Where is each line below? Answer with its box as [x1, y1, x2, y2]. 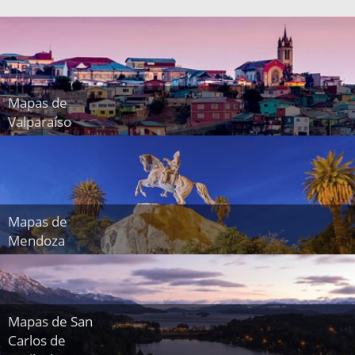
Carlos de [8, 331, 66, 350]
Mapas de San [8, 312, 93, 331]
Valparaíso [8, 113, 71, 132]
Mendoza [8, 231, 65, 250]
